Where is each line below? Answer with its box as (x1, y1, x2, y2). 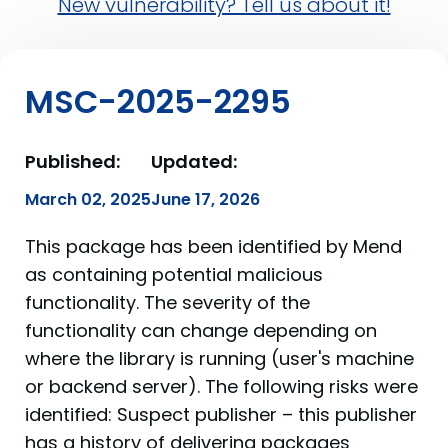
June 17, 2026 (151, 188, 260, 211)
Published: (25, 149, 120, 174)
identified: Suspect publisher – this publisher (25, 402, 417, 427)
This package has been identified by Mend (25, 234, 402, 259)
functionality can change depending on (25, 318, 377, 343)
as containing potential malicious (25, 262, 323, 287)
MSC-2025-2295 (25, 79, 291, 124)
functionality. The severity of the (25, 290, 310, 315)
